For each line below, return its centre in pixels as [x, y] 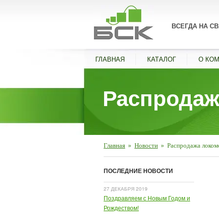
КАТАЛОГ [162, 59]
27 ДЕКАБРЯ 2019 [126, 189]
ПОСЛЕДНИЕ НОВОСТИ [138, 171]
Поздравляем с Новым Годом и [147, 198]
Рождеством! [121, 208]
